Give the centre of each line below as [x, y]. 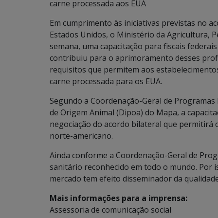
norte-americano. [81, 136]
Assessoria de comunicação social [110, 210]
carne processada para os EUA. [106, 81]
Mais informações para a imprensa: [118, 198]
